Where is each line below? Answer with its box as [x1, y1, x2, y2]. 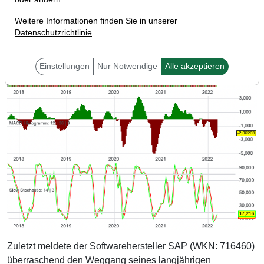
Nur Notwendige [97, 62, 157, 71]
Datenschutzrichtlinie [15, 28, 92, 37]
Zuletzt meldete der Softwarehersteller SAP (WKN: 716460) [7, 241, 255, 252]
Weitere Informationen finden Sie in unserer [15, 16, 177, 25]
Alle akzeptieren [165, 62, 225, 71]
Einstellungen [39, 62, 90, 71]
